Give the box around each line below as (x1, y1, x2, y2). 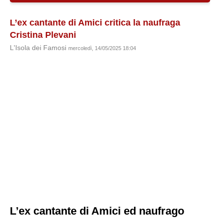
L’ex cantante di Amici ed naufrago (10, 205, 184, 217)
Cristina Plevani (10, 30, 76, 40)
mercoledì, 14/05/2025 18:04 (68, 45, 136, 51)
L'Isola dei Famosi (10, 44, 68, 52)
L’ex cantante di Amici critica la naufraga (10, 18, 180, 27)
